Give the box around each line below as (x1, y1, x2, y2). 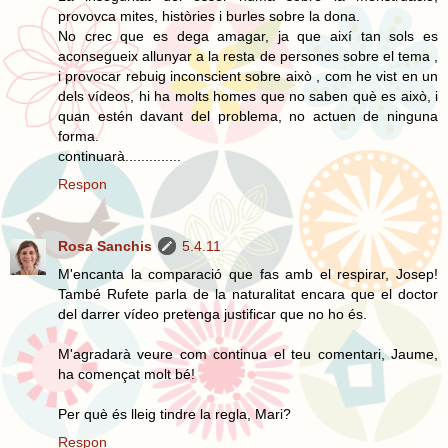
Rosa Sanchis (58, 237, 152, 254)
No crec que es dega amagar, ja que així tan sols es (58, 27, 438, 44)
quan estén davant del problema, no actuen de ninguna (58, 107, 438, 124)
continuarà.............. (58, 147, 181, 164)
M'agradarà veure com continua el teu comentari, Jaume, (58, 345, 438, 362)
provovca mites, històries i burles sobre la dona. (58, 7, 360, 24)
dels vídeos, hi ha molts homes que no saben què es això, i (58, 87, 438, 104)
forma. (58, 127, 99, 144)
